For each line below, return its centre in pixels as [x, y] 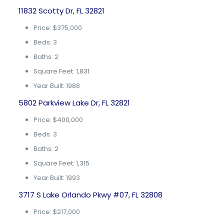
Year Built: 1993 [56, 178]
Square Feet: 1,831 [61, 71]
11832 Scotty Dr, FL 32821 [61, 11]
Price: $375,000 [57, 28]
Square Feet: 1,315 [61, 163]
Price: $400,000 [58, 120]
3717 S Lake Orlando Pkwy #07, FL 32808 [90, 195]
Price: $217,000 [56, 212]
